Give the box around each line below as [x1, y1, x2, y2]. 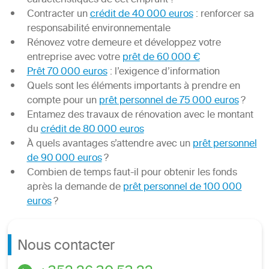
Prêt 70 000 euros [26, 64, 107, 81]
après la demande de [26, 179, 123, 196]
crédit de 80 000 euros [40, 121, 144, 139]
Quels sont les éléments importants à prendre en [26, 78, 240, 95]
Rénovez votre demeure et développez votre [26, 35, 221, 52]
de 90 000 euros [26, 150, 102, 168]
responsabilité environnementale [26, 20, 171, 38]
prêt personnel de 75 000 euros [98, 92, 239, 110]
